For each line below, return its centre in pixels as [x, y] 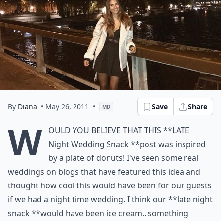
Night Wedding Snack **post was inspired [127, 144]
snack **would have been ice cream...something [98, 213]
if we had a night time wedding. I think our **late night [110, 199]
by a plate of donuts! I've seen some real [123, 158]
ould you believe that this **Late [119, 130]
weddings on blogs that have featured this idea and [104, 172]
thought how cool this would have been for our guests [110, 185]
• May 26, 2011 [65, 106]
